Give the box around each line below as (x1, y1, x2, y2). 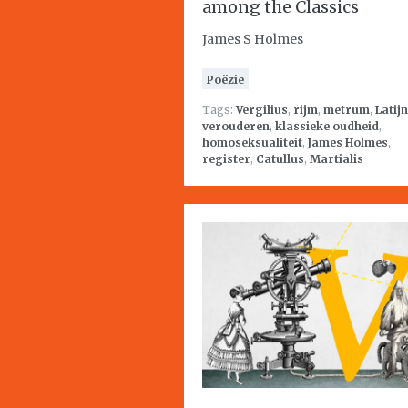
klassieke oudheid (275, 119, 379, 133)
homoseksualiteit (202, 136, 302, 149)
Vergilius (236, 103, 288, 117)
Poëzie (207, 73, 244, 87)
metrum (323, 103, 370, 117)
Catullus (256, 152, 304, 166)
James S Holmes (202, 31, 303, 47)
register (202, 152, 250, 166)
